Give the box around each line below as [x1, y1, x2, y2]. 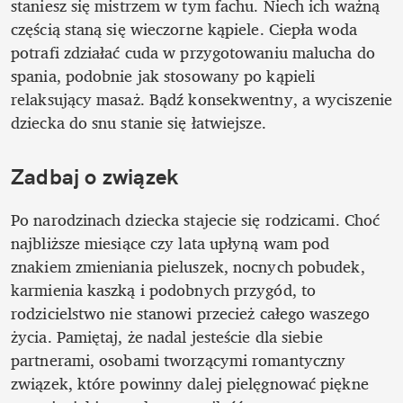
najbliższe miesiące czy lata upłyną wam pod [11, 228, 330, 256]
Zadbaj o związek [11, 162, 179, 190]
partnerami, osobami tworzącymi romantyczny [11, 345, 346, 373]
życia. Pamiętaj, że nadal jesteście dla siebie [11, 322, 323, 350]
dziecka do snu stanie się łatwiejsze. [11, 108, 266, 136]
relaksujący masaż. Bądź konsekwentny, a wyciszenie [11, 85, 393, 112]
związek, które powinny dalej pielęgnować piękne [11, 369, 369, 397]
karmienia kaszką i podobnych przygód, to [11, 275, 317, 303]
